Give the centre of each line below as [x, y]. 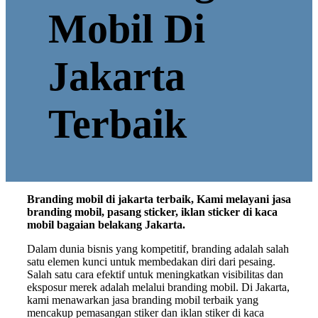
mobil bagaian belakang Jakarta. [106, 225]
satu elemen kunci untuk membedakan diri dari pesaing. [151, 262]
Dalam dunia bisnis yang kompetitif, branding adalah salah [158, 249]
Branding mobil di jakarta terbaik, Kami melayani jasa [159, 199]
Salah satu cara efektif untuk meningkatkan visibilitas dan [155, 274]
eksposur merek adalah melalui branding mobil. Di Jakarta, [158, 287]
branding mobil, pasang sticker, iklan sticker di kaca [152, 212]
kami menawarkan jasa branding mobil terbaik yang [143, 300]
